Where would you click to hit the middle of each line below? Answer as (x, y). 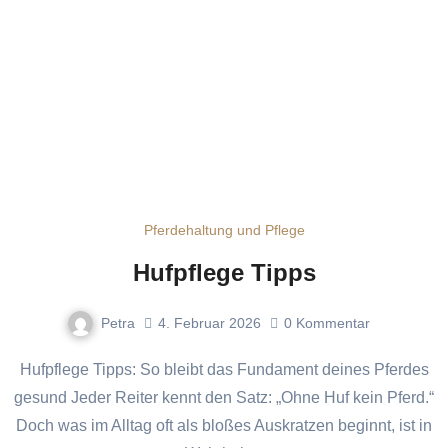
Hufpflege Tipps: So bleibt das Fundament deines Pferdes (25, 370)
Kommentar (332, 322)
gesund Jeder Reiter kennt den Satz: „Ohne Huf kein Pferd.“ (224, 398)
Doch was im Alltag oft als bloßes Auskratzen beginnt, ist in (224, 426)
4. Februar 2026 (209, 322)
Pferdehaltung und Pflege (224, 229)
